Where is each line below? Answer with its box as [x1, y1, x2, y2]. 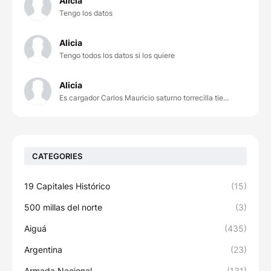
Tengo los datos [59, 8, 113, 18]
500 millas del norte [24, 202, 102, 213]
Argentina [24, 244, 62, 255]
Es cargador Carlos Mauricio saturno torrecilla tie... [59, 93, 229, 103]
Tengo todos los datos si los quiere [59, 51, 175, 60]
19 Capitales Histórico [24, 181, 110, 192]
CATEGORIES [32, 151, 82, 161]
